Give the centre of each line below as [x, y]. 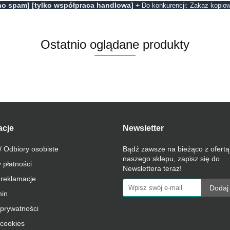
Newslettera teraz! [152, 168]
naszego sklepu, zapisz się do [171, 158]
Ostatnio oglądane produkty [115, 44]
